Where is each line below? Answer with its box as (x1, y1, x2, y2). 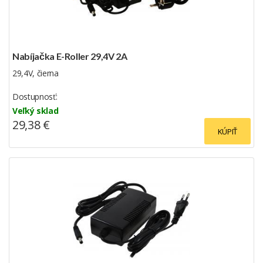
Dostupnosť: (12, 90, 58, 102)
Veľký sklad (12, 104, 59, 116)
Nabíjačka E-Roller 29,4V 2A (12, 50, 127, 62)
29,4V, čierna (12, 67, 59, 79)
